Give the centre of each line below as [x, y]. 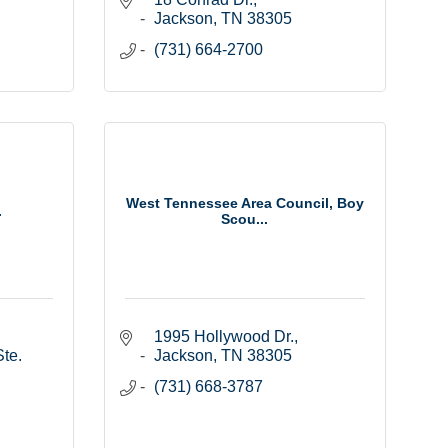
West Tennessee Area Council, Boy [244, 202]
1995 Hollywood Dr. [223, 337]
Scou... [245, 218]
